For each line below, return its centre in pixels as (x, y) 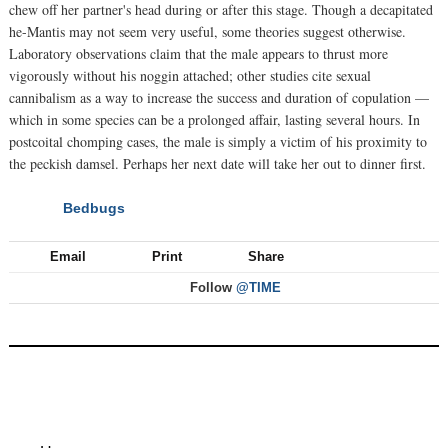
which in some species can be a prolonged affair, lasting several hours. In (214, 119)
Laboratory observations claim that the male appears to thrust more (198, 53)
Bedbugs (94, 207)
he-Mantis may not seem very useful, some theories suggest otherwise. (207, 31)
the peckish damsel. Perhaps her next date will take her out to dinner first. (217, 163)
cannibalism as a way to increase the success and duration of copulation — (219, 97)
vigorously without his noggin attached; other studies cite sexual (190, 75)
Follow (211, 287)
